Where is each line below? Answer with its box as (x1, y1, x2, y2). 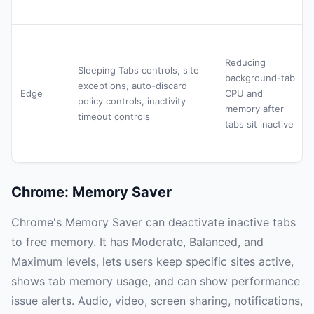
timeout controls (78, 111, 150, 123)
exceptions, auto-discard (78, 80, 187, 92)
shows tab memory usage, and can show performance (11, 274, 300, 289)
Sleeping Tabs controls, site (78, 64, 199, 76)
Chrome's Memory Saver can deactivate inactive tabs (11, 215, 296, 230)
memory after (225, 103, 284, 115)
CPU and (225, 88, 263, 100)
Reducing (225, 57, 266, 69)
